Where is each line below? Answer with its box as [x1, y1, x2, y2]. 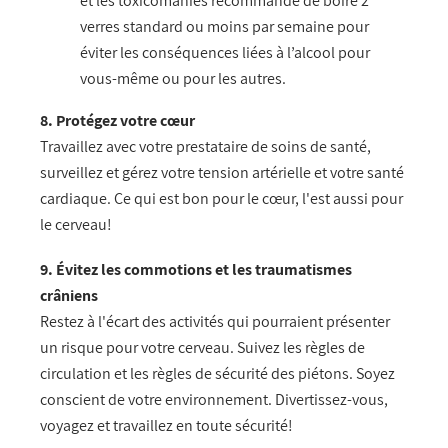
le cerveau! [40, 214, 112, 236]
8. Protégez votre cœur [40, 110, 195, 132]
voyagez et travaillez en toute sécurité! [40, 414, 293, 436]
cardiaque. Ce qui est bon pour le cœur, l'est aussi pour [40, 188, 403, 210]
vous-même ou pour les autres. [80, 68, 286, 90]
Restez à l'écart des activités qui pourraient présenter [40, 310, 390, 332]
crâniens [40, 284, 98, 306]
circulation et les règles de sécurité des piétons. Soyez [40, 362, 395, 384]
